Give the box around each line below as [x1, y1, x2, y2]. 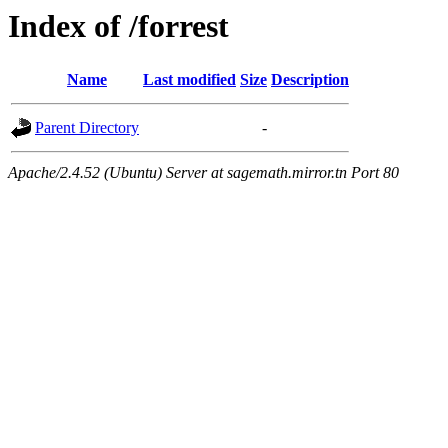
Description [271, 71, 349, 89]
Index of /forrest [8, 8, 229, 44]
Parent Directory [35, 119, 139, 137]
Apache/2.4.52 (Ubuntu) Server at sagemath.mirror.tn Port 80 [8, 164, 399, 182]
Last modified [143, 71, 236, 89]
